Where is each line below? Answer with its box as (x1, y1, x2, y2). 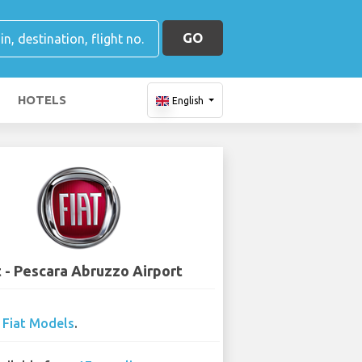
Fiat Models (2, 316, 75, 330)
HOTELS (18, 93, 66, 107)
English (171, 95, 204, 106)
